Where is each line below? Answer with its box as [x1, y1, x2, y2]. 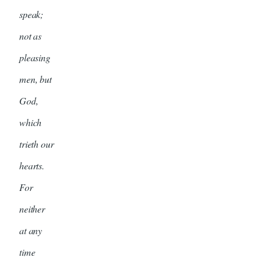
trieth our [19, 138, 54, 151]
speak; [19, 8, 44, 21]
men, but [19, 73, 52, 86]
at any [19, 224, 43, 237]
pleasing [19, 51, 50, 64]
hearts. [19, 159, 44, 172]
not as [19, 29, 42, 43]
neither [19, 202, 45, 216]
